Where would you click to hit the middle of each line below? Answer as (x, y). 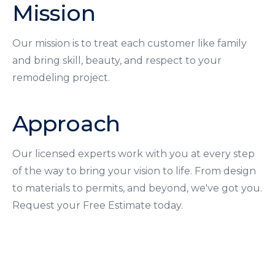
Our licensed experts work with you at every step (134, 153)
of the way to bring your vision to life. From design (134, 171)
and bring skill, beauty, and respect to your (117, 60)
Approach (66, 123)
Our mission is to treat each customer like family (130, 43)
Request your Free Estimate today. (98, 205)
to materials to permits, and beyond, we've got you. (137, 188)
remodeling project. (61, 77)
